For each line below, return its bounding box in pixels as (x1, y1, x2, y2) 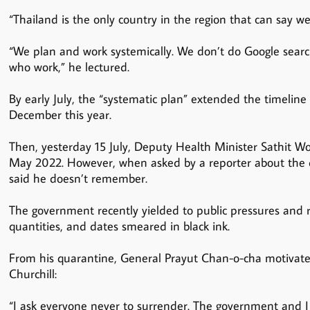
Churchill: (8, 266, 57, 282)
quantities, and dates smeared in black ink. (8, 218, 230, 235)
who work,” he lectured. (8, 59, 129, 75)
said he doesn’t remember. (8, 170, 147, 187)
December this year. (8, 107, 111, 123)
